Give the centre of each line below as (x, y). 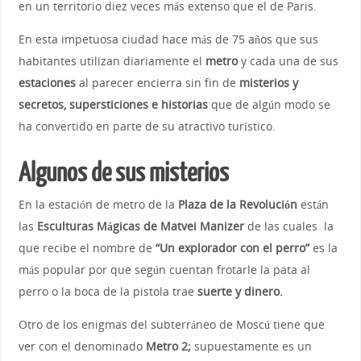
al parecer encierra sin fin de (159, 82)
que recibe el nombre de (87, 247)
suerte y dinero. (240, 291)
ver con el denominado (82, 346)
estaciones (48, 82)
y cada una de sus (288, 60)
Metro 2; (168, 346)
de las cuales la (288, 226)
